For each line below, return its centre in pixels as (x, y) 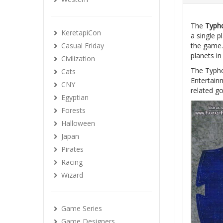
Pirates (72, 149)
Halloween (78, 123)
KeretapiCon (81, 33)
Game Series (82, 208)
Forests (73, 110)
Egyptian (75, 97)
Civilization (78, 58)
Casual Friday (83, 46)
